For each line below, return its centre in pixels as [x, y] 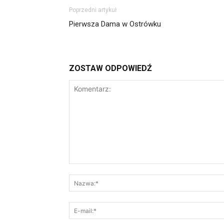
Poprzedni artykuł [93, 10]
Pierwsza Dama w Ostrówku [115, 24]
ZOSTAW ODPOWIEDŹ [110, 68]
